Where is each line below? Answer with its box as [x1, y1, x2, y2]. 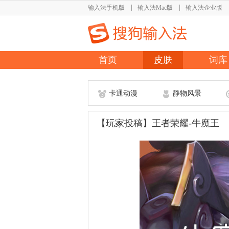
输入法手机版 [88, 4, 125, 11]
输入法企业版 [186, 4, 222, 11]
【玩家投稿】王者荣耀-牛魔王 [97, 118, 219, 128]
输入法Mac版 [138, 4, 173, 11]
